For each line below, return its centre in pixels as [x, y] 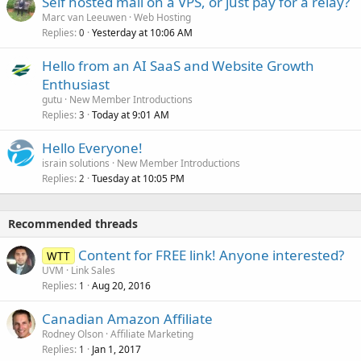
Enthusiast [76, 85]
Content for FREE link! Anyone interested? [211, 255]
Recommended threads [73, 224]
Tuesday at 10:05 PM [138, 179]
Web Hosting [162, 18]
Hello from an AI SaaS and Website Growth [178, 66]
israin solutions [76, 164]
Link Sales [93, 271]
